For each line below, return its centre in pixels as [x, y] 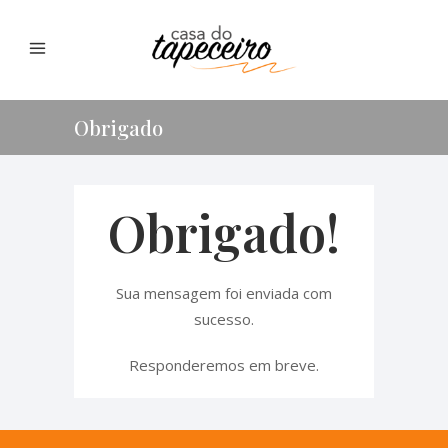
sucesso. [224, 319]
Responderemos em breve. [224, 365]
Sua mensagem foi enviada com [224, 293]
